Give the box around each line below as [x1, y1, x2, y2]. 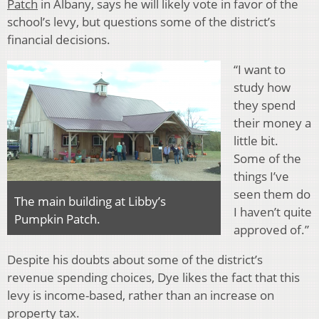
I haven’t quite [234, 203, 312, 220]
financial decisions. [7, 31, 110, 48]
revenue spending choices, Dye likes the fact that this [7, 268, 300, 286]
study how [234, 78, 291, 95]
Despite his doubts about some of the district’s [7, 251, 263, 268]
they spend [234, 96, 296, 113]
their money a [234, 114, 311, 131]
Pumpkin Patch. [14, 210, 100, 227]
